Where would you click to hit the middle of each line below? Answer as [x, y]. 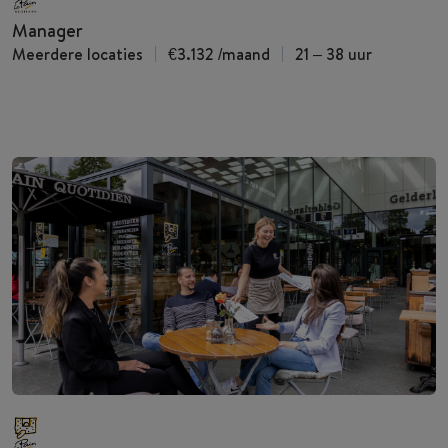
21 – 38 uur [333, 53]
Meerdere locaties [77, 53]
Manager [47, 30]
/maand [244, 53]
